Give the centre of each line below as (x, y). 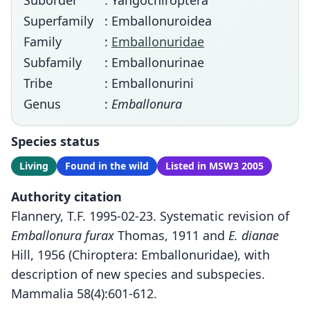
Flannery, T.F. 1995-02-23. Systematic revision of (150, 216)
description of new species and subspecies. (138, 274)
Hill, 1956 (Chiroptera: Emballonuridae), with (140, 255)
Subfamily (53, 62)
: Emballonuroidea (158, 21)
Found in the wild (107, 166)
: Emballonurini (149, 83)
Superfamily (58, 21)
